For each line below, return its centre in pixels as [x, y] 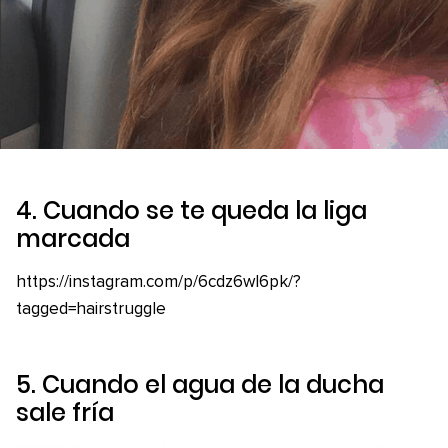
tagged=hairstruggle [91, 309]
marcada [73, 238]
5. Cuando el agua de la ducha [200, 384]
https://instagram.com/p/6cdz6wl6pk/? [158, 282]
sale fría [65, 412]
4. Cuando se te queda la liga [191, 210]
